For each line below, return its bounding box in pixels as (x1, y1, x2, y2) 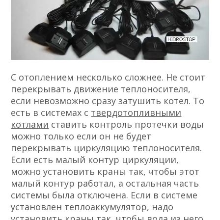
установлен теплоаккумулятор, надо (11, 200, 174, 213)
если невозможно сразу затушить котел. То (11, 94, 205, 107)
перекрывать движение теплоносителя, (11, 82, 191, 95)
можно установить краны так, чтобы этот (11, 165, 200, 177)
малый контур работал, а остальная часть (11, 177, 199, 189)
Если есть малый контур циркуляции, (11, 153, 179, 165)
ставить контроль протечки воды (49, 118, 204, 130)
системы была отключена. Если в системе (11, 189, 198, 201)
